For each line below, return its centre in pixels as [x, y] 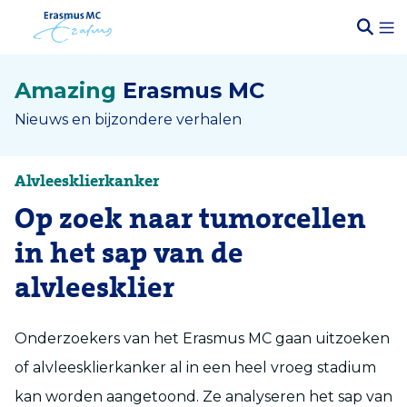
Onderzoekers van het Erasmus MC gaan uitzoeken [202, 338]
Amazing [65, 90]
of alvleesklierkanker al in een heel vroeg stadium [195, 367]
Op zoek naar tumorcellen [190, 219]
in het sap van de [129, 254]
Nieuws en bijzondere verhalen [128, 119]
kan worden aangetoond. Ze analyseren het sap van [203, 397]
